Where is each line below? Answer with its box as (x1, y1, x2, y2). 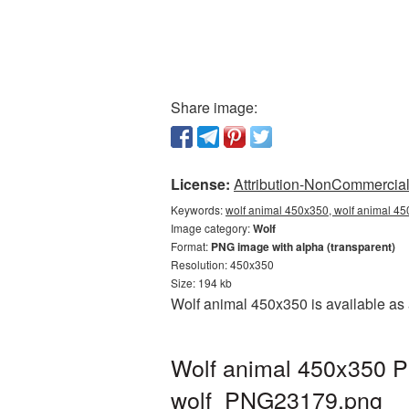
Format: (171, 238, 211, 254)
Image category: (171, 220, 253, 236)
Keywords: (171, 202, 225, 217)
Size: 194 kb (171, 275, 232, 290)
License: (171, 173, 230, 194)
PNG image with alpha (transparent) (211, 238, 395, 255)
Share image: (171, 97, 257, 118)
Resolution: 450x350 (171, 257, 274, 272)
